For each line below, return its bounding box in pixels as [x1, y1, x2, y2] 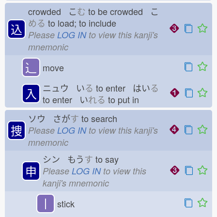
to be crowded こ [86, 5, 159, 17]
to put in [106, 93, 146, 106]
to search [79, 112, 124, 124]
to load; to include [46, 16, 124, 29]
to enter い [43, 93, 88, 106]
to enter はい [93, 81, 150, 94]
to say [93, 153, 126, 165]
